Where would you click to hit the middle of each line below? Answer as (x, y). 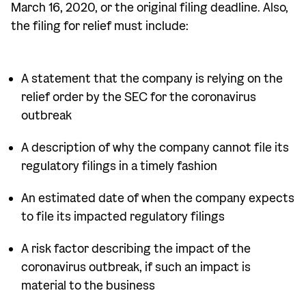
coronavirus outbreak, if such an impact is (136, 267)
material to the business (88, 286)
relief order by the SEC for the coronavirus (139, 97)
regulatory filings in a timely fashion (119, 166)
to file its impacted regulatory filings (123, 217)
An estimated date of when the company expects (158, 198)
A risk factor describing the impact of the (136, 249)
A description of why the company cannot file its (155, 148)
